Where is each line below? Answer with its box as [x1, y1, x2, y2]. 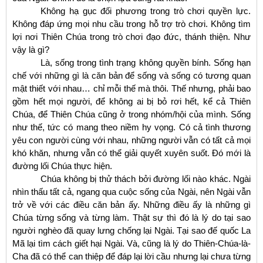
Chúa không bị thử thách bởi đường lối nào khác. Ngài [41, 173, 251, 184]
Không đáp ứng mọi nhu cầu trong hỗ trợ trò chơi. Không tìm [12, 18, 251, 29]
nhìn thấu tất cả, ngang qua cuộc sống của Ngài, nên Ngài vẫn [12, 186, 251, 197]
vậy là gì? [12, 44, 49, 55]
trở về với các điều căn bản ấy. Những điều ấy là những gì [12, 199, 251, 210]
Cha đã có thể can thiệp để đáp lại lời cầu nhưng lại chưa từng [12, 251, 251, 261]
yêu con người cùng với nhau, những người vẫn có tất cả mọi [12, 134, 251, 145]
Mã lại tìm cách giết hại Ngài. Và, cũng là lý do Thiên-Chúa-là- [12, 238, 251, 248]
